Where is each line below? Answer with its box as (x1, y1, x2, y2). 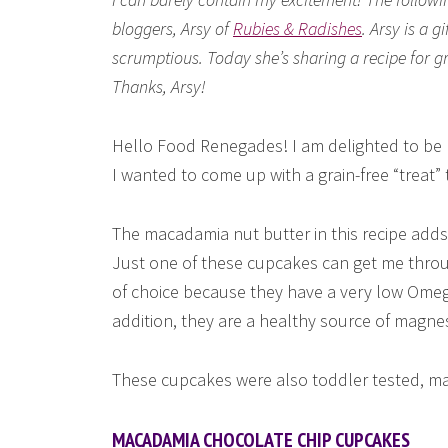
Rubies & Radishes (233, 17, 362, 40)
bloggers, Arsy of (112, 17, 233, 40)
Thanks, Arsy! (112, 75, 206, 98)
